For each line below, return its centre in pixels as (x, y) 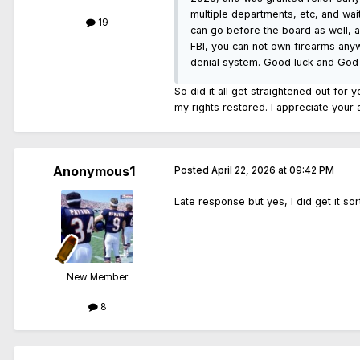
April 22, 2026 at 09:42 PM (273, 171)
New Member (97, 278)
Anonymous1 (94, 172)
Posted (193, 171)
